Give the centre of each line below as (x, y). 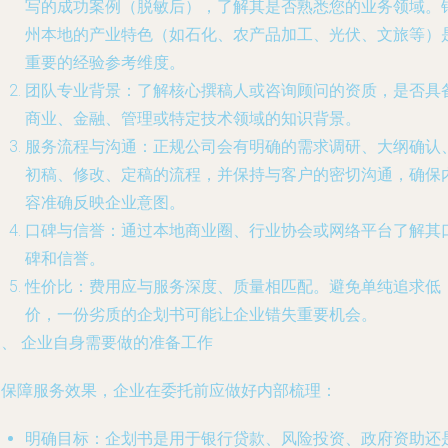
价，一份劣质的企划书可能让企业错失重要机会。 (201, 314)
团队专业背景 (73, 90)
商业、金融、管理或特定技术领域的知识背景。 (193, 118)
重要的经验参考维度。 (105, 62)
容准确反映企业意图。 (105, 202)
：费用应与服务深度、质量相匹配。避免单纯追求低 (257, 286)
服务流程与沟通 (81, 146)
